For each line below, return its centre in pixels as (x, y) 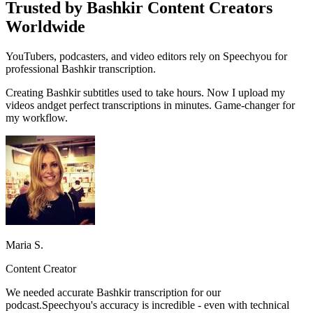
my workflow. (37, 117)
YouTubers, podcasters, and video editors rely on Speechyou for (146, 56)
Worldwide (45, 26)
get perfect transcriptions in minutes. (132, 105)
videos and (29, 105)
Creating (26, 92)
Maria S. (24, 245)
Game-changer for (253, 105)
